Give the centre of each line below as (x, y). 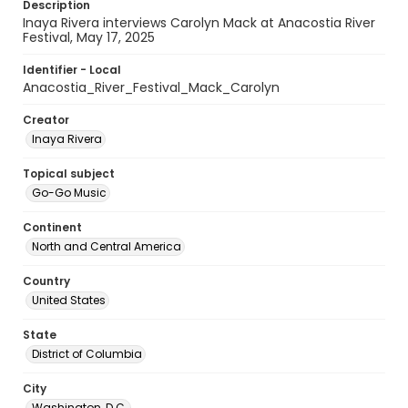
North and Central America (107, 246)
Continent (52, 227)
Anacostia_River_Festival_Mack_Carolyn (151, 87)
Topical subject (69, 173)
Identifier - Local (72, 70)
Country (46, 281)
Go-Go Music (69, 193)
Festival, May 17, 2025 (89, 37)
